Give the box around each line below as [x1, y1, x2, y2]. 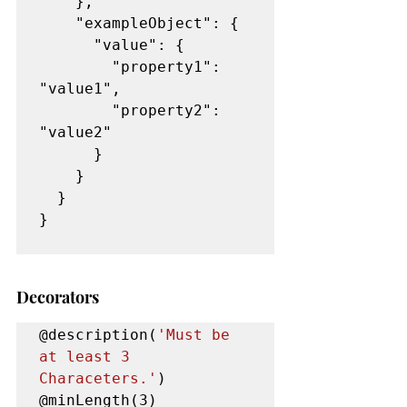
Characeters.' [39, 370, 157, 388]
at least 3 [39, 348, 130, 366]
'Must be [157, 326, 230, 344]
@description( [39, 326, 157, 344]
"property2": [39, 102, 112, 120]
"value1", [39, 80, 121, 98]
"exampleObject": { [39, 15, 75, 33]
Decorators [16, 286, 99, 309]
